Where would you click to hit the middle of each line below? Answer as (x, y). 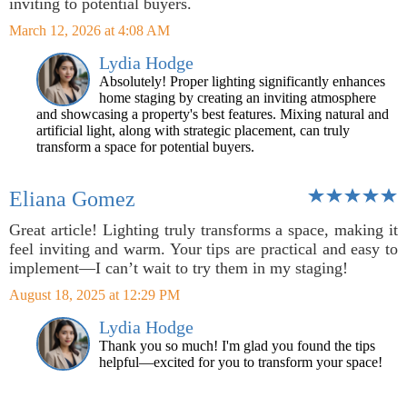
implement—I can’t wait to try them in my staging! (179, 268)
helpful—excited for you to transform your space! (241, 362)
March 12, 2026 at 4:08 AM (89, 30)
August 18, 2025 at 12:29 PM (94, 295)
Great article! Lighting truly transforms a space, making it (203, 230)
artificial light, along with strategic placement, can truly (193, 130)
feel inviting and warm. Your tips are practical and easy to (203, 249)
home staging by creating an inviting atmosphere (238, 98)
